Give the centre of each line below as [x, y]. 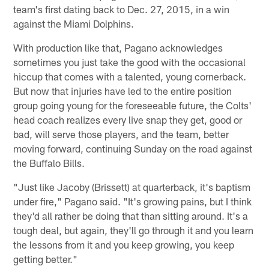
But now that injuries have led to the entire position [123, 91]
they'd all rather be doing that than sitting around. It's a [131, 216]
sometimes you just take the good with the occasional [130, 62]
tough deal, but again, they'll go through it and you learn [134, 230]
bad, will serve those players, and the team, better [121, 134]
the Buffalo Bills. [49, 163]
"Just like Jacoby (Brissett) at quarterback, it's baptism [132, 187]
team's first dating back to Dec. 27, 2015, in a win [122, 9]
